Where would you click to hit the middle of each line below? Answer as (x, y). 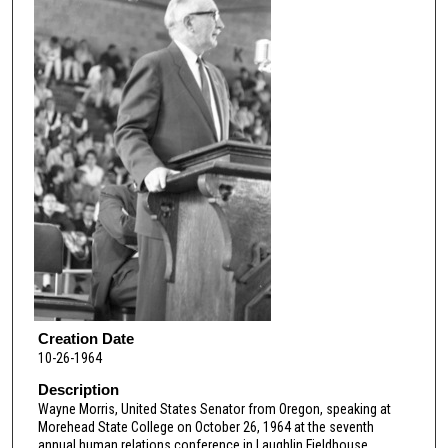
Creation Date (85, 338)
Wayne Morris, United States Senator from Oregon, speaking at (214, 409)
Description (78, 390)
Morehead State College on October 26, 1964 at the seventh (205, 427)
